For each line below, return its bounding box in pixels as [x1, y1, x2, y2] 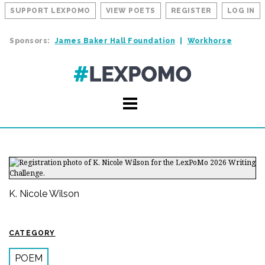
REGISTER [170, 7, 212, 15]
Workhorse [187, 37, 232, 45]
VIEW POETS [105, 7, 156, 15]
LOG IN [227, 7, 255, 15]
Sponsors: [9, 37, 50, 45]
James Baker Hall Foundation [54, 37, 175, 45]
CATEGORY [9, 229, 56, 237]
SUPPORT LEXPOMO [10, 7, 91, 15]
